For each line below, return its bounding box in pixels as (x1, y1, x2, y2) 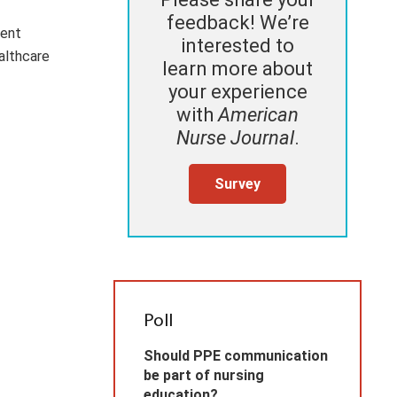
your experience (167, 81, 307, 104)
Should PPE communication (144, 347, 328, 365)
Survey (214, 175, 261, 192)
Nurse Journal (175, 127, 294, 150)
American (218, 104, 299, 127)
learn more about (162, 58, 313, 81)
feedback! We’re (166, 12, 309, 35)
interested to (181, 35, 294, 58)
